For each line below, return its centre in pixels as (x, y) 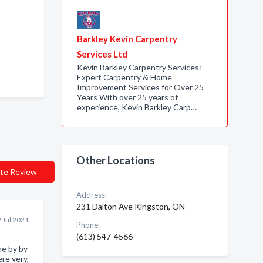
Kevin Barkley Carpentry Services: (139, 67)
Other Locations (115, 160)
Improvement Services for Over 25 (140, 87)
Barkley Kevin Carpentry (127, 39)
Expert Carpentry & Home (124, 77)
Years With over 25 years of (127, 97)
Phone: (88, 225)
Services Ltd (102, 54)
